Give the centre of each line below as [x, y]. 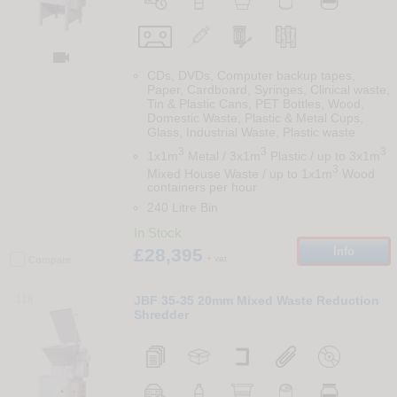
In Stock [157, 233]
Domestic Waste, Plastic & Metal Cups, [255, 117]
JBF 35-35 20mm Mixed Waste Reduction [256, 301]
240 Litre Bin [182, 208]
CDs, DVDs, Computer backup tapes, [251, 75]
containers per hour [202, 187]
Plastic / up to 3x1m [323, 156]
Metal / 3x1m [222, 156]
